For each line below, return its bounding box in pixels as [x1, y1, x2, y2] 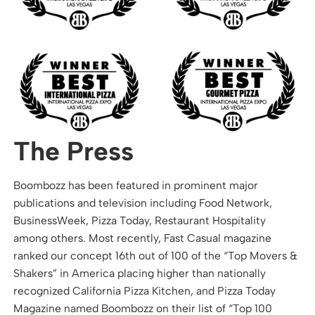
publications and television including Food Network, [13, 195, 273, 210]
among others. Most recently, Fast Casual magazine [13, 231, 272, 245]
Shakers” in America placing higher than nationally [13, 266, 266, 280]
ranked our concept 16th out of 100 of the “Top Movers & [13, 248, 298, 262]
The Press [13, 135, 134, 167]
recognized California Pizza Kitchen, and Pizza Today [13, 283, 276, 297]
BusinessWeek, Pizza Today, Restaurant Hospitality [13, 213, 266, 227]
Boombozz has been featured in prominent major [13, 178, 259, 192]
